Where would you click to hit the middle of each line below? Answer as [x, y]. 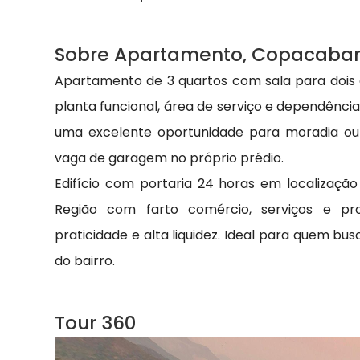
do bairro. [85, 261]
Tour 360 [95, 323]
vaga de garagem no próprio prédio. [169, 158]
